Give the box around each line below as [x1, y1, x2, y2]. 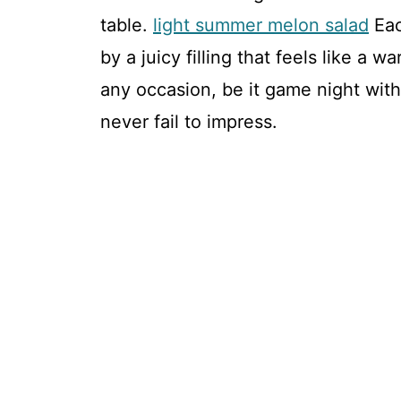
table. [100, 14, 153, 36]
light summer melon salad [153, 14, 369, 36]
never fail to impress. [100, 111, 277, 132]
